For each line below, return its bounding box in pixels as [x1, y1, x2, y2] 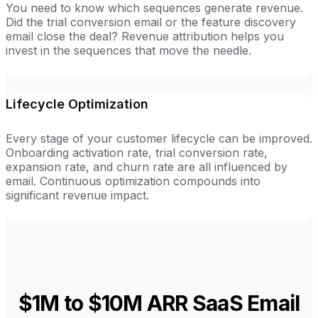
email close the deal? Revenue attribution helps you [6, 28, 284, 43]
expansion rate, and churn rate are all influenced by [6, 159, 287, 174]
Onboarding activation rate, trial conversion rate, [6, 145, 268, 160]
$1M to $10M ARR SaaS [18, 290, 243, 316]
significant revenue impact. [6, 187, 149, 202]
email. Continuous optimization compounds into [6, 173, 261, 188]
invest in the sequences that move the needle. [6, 43, 251, 57]
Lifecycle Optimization [6, 96, 148, 111]
